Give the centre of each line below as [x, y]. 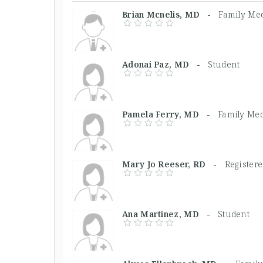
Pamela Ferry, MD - [170, 114]
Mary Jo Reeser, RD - [173, 164]
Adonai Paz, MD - [165, 64]
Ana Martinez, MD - [170, 214]
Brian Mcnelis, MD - [171, 14]
